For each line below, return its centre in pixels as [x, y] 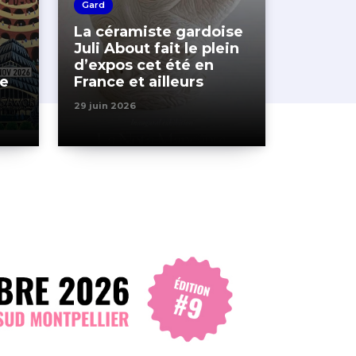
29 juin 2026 [105, 106]
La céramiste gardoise [159, 32]
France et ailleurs [139, 82]
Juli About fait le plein [157, 48]
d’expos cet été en [144, 65]
